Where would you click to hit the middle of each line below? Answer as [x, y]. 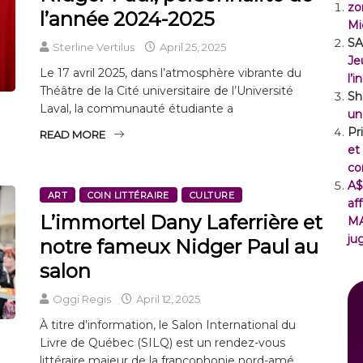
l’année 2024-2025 [127, 19]
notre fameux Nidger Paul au [179, 246]
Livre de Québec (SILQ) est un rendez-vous [162, 342]
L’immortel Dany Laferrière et [181, 222]
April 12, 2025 [167, 299]
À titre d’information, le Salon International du [168, 325]
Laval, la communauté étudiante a [137, 108]
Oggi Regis [82, 299]
